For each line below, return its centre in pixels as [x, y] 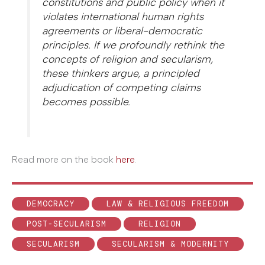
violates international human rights [123, 16]
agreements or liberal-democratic [122, 30]
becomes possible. [86, 101]
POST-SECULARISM [67, 224]
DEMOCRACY [51, 203]
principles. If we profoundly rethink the [133, 44]
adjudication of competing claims [122, 87]
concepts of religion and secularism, [128, 59]
